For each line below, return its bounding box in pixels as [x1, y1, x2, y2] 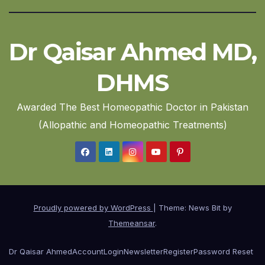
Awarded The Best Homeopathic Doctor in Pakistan [17, 101, 248, 113]
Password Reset [193, 247, 253, 257]
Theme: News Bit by [158, 202, 232, 212]
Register [163, 247, 193, 257]
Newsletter [124, 247, 163, 257]
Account [72, 247, 104, 257]
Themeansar [108, 218, 155, 228]
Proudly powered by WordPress [33, 202, 153, 212]
